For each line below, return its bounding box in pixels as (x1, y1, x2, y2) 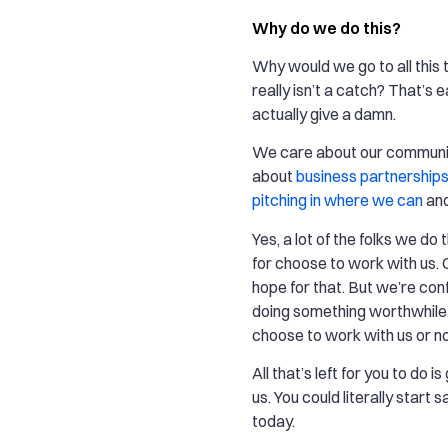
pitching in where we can (252, 190, 423, 211)
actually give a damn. (252, 103, 396, 124)
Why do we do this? (252, 17, 401, 38)
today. (252, 411, 295, 432)
